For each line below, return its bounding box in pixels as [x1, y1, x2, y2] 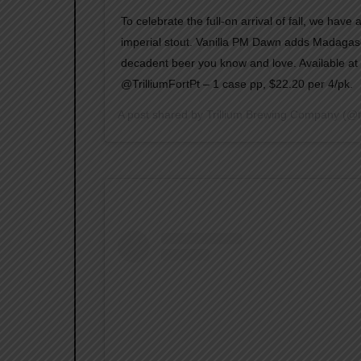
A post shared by [117, 107, 206, 121]
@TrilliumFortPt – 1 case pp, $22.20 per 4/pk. [120, 77, 353, 90]
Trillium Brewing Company [205, 107, 339, 121]
